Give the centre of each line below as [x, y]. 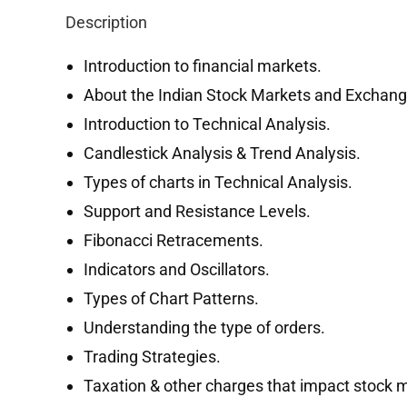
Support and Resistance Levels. [197, 211]
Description [106, 22]
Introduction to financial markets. [203, 66]
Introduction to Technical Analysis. [207, 124]
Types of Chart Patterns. [171, 298]
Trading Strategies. [152, 357]
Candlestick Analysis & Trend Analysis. [222, 153]
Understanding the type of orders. [204, 328]
